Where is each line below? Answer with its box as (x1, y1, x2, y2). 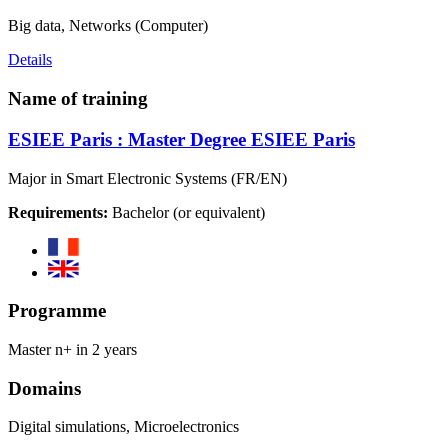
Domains (8, 377, 81, 399)
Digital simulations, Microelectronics (8, 418, 239, 436)
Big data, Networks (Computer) (8, 17, 208, 35)
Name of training (8, 88, 148, 110)
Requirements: (8, 203, 108, 221)
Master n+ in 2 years (8, 340, 137, 358)
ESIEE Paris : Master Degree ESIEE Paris (8, 128, 355, 150)
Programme (8, 300, 106, 322)
